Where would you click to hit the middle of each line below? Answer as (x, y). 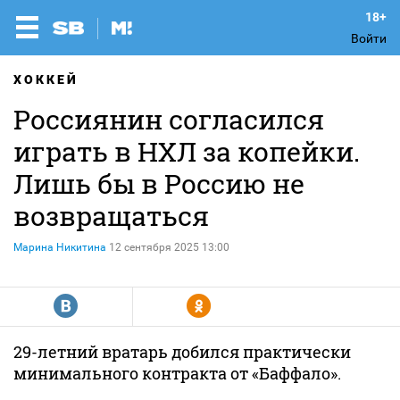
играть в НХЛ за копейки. (187, 151)
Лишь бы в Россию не (159, 183)
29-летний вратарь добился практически (182, 352)
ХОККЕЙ (46, 79)
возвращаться (111, 216)
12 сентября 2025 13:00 (169, 247)
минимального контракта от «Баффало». (177, 373)
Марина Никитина (60, 247)
